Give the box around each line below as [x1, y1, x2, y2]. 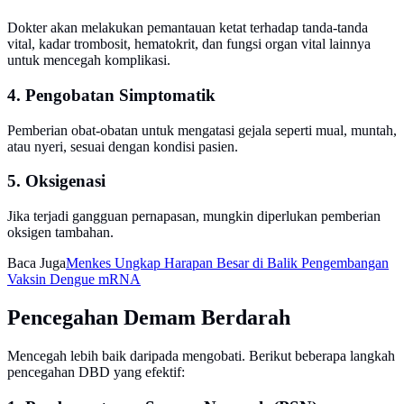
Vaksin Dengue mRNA [7, 271, 141, 287]
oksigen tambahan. [7, 224, 114, 240]
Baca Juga [7, 254, 66, 271]
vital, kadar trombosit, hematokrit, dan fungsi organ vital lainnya [7, 36, 371, 52]
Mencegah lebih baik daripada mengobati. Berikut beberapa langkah [7, 347, 395, 363]
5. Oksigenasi [7, 171, 106, 191]
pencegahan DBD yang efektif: [7, 363, 185, 380]
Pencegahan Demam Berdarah [7, 305, 290, 329]
